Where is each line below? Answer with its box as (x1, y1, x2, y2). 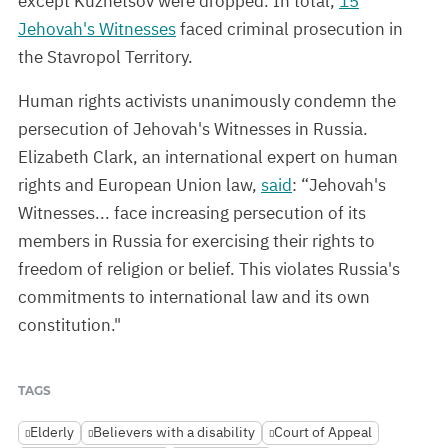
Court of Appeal (274, 423, 372, 442)
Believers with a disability (93, 423, 255, 442)
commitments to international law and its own (18, 286, 370, 309)
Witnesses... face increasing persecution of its (18, 202, 366, 225)
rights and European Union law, (18, 174, 261, 197)
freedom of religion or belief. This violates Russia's (18, 258, 400, 281)
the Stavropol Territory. (18, 46, 193, 69)
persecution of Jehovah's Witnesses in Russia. (18, 118, 368, 141)
